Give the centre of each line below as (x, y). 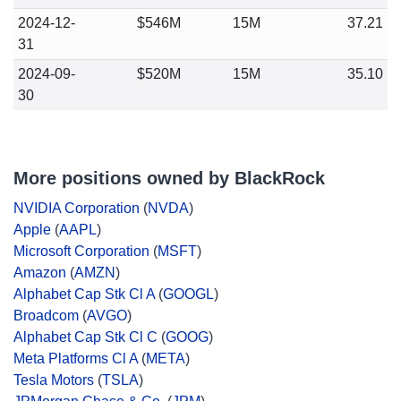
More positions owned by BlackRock (169, 178)
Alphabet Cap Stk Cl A (84, 294)
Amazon (40, 273)
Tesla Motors (54, 380)
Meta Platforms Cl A (76, 358)
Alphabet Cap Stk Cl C (85, 337)
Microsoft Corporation (81, 251)
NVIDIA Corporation (77, 208)
